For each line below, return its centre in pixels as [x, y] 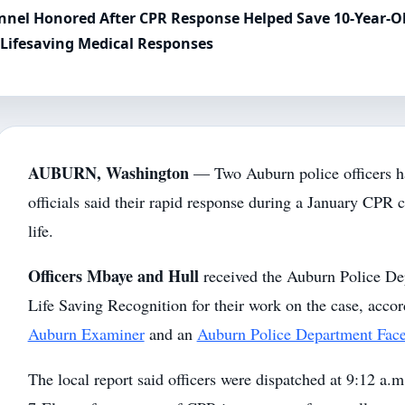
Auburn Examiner [86, 333]
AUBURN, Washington [108, 172]
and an [170, 333]
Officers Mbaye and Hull [113, 275]
